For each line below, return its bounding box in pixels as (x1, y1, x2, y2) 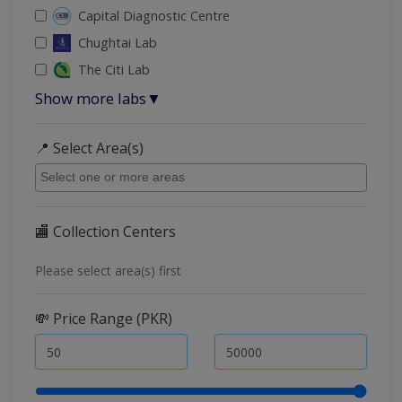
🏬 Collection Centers (35, 222, 176, 242)
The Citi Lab (78, 61, 150, 79)
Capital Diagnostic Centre (78, 7, 230, 25)
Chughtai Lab (78, 34, 157, 52)
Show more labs (35, 87, 146, 109)
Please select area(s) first (35, 261, 181, 279)
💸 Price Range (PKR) (35, 308, 172, 328)
